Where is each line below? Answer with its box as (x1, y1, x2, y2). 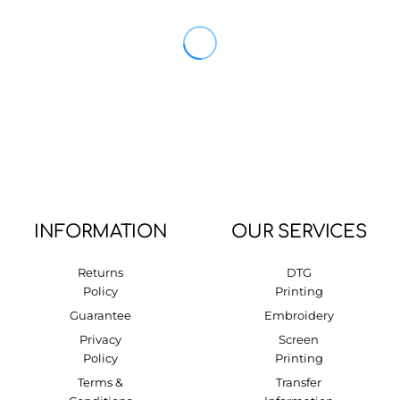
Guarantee (70, 308, 132, 322)
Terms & (78, 375, 124, 389)
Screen (279, 332, 320, 346)
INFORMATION (34, 221, 168, 242)
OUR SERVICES (231, 221, 367, 242)
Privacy (79, 332, 122, 346)
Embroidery (263, 308, 334, 322)
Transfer (276, 375, 322, 389)
